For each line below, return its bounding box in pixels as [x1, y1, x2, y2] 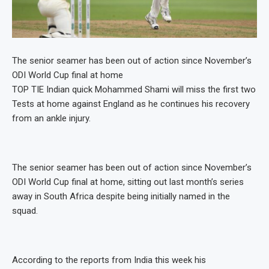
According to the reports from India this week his [12, 255, 206, 266]
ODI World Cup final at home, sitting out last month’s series [12, 177, 244, 188]
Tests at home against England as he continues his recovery [12, 98, 250, 110]
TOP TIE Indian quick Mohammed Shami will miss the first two [12, 84, 256, 95]
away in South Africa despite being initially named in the [12, 191, 230, 202]
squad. [12, 205, 38, 217]
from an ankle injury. [12, 113, 91, 124]
